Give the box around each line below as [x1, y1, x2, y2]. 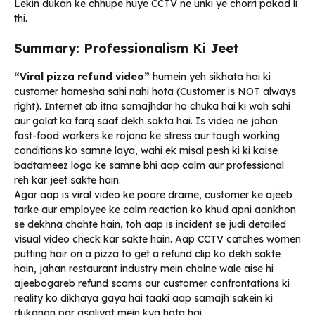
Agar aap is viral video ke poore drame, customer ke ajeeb [14, 188, 292, 201]
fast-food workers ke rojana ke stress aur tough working [14, 129, 280, 142]
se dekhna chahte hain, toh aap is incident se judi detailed [14, 217, 286, 231]
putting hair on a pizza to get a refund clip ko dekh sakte [14, 247, 281, 260]
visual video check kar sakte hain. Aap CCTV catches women [14, 232, 301, 245]
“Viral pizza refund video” [14, 70, 150, 83]
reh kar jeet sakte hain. [14, 173, 121, 186]
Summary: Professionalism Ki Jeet [14, 39, 238, 56]
